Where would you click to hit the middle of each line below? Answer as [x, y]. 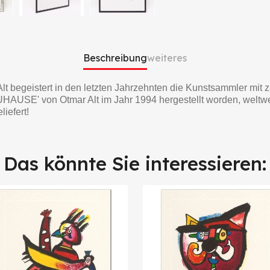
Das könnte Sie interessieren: [135, 163]
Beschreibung [115, 58]
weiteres [167, 58]
